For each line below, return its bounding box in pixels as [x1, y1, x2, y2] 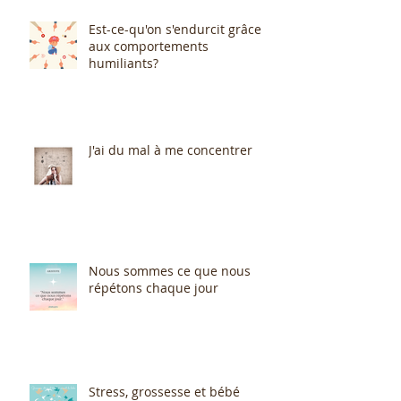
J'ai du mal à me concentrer [89, 141, 252, 158]
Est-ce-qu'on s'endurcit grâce [89, 20, 261, 38]
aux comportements [89, 37, 209, 55]
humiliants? [89, 54, 158, 72]
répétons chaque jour [89, 278, 218, 296]
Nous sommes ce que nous [89, 261, 251, 279]
